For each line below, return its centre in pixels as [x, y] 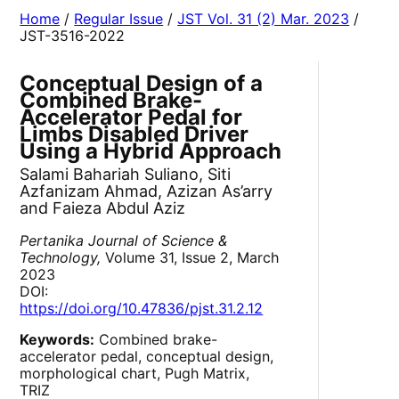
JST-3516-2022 [73, 36]
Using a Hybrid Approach [151, 151]
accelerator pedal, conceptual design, [147, 357]
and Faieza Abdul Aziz [103, 208]
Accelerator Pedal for [131, 118]
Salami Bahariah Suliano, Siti [126, 175]
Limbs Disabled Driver [134, 134]
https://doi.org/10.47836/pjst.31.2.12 [142, 309]
